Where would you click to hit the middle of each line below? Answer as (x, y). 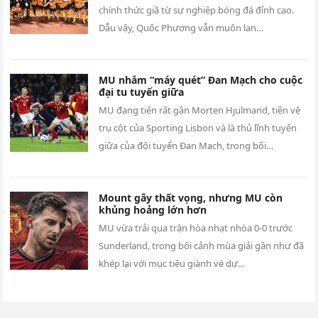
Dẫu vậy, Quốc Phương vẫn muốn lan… (181, 28)
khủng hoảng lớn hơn (153, 210)
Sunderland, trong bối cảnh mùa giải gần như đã (202, 246)
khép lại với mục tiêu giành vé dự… (172, 264)
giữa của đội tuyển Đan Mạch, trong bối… (186, 146)
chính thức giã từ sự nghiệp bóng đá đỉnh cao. (197, 10)
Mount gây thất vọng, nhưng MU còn (191, 198)
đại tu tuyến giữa (142, 92)
